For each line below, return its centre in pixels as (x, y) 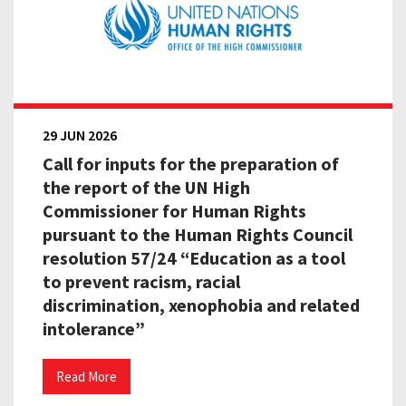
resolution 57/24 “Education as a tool (194, 258)
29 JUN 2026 (80, 135)
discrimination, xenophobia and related (201, 305)
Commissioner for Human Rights (174, 211)
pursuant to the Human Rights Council (198, 235)
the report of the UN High (146, 188)
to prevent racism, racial (141, 282)
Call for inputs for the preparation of (191, 164)
